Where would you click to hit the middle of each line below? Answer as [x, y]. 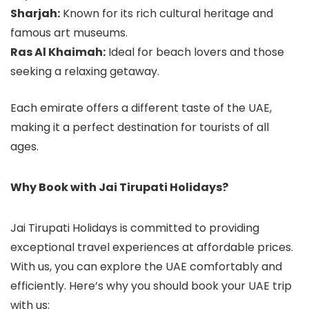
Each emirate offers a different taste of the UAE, [141, 108]
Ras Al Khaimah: [58, 52]
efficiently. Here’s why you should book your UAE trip [151, 286]
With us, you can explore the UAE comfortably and [146, 267]
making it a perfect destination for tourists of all [140, 128]
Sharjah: [35, 14]
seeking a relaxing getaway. [85, 72]
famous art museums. [69, 33]
